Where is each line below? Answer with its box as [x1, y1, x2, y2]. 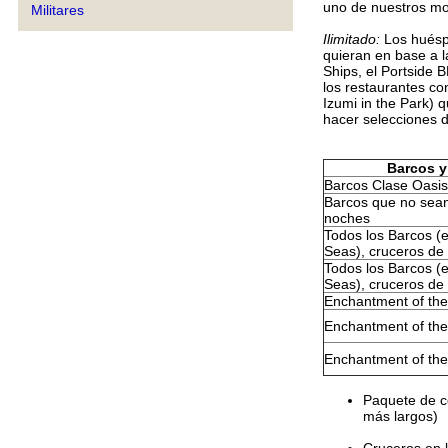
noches [324, 210, 370, 226]
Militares [31, 2, 84, 18]
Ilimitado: [323, 31, 380, 47]
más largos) [363, 408, 438, 424]
